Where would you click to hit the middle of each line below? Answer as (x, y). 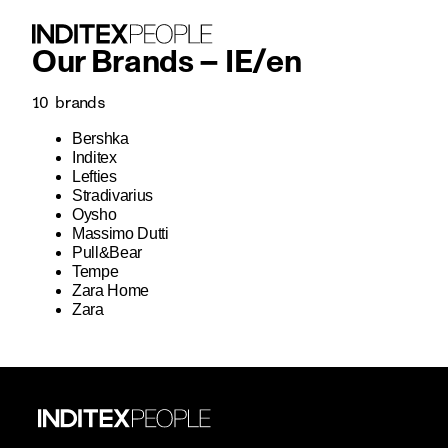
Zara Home (111, 290)
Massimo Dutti (120, 233)
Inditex (94, 157)
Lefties (94, 176)
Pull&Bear (107, 252)
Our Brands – (128, 62)
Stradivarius (113, 195)
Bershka (100, 138)
